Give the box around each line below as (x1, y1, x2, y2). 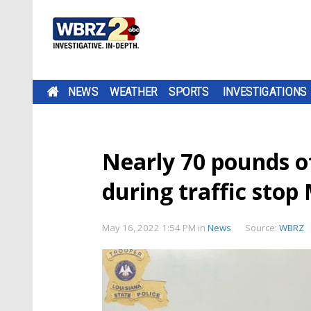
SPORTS (169, 85, 209, 99)
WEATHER (109, 85, 158, 99)
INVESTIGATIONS (222, 85, 308, 99)
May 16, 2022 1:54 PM (102, 221, 198, 234)
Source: (245, 221, 279, 234)
